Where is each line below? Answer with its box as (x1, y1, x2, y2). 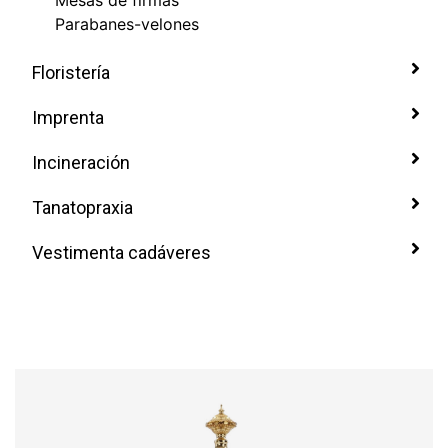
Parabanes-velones (55, 14, 199, 34)
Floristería (28, 62, 110, 83)
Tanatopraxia (28, 197, 133, 218)
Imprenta (28, 107, 104, 128)
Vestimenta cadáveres (28, 242, 211, 263)
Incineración (28, 152, 130, 173)
